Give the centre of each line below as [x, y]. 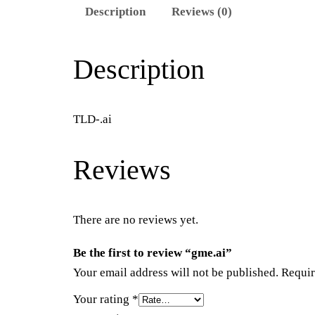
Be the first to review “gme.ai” [153, 253]
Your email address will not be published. [176, 273]
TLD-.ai [92, 120]
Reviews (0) [202, 12]
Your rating [103, 300]
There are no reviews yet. [136, 220]
